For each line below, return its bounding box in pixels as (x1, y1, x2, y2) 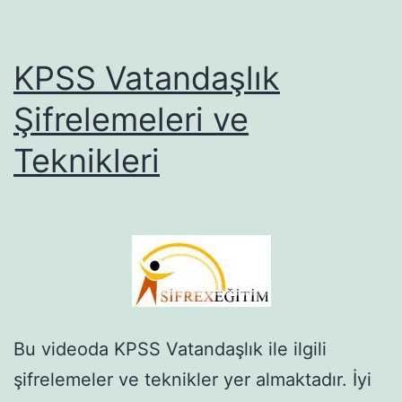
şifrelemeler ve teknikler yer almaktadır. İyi (13, 368, 371, 390)
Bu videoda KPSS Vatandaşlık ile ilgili (13, 337, 327, 360)
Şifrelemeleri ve (13, 99, 249, 139)
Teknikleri (13, 140, 160, 180)
